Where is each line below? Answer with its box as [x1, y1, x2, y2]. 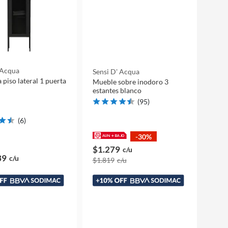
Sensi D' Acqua [92, 67, 139, 76]
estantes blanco [92, 86, 141, 95]
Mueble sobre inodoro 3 [92, 77, 168, 86]
